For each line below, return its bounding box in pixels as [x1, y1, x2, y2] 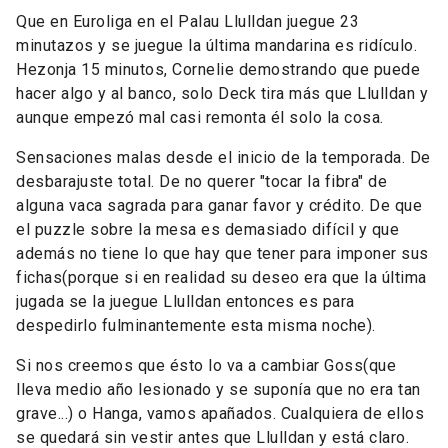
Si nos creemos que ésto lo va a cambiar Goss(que [16, 356, 396, 375]
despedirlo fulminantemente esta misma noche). [16, 316, 380, 335]
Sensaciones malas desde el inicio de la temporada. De [16, 148, 431, 167]
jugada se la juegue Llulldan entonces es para [16, 292, 355, 311]
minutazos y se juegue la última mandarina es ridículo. [16, 36, 417, 55]
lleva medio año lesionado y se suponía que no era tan [16, 380, 421, 399]
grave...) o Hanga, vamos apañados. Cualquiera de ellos [16, 404, 424, 423]
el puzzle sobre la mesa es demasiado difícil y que [16, 220, 399, 239]
